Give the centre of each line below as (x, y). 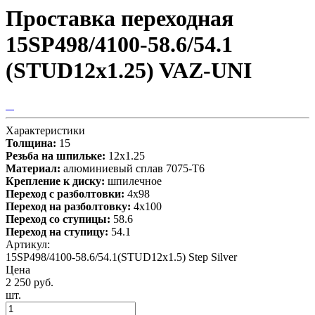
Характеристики (45, 130)
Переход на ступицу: (57, 231)
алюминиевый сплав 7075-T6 (134, 168)
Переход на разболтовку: (68, 206)
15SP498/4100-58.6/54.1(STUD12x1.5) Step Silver (121, 257)
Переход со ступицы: (58, 219)
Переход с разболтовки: (65, 193)
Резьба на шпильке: (56, 155)
